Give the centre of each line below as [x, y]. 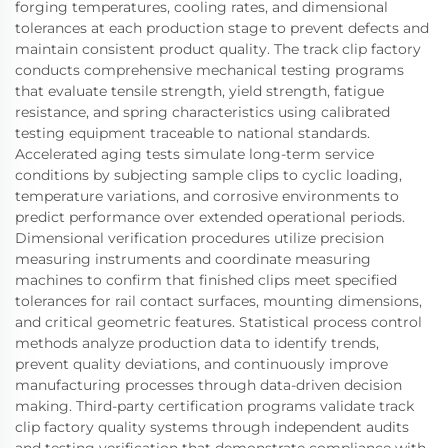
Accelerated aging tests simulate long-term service [194, 153]
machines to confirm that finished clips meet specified [206, 279]
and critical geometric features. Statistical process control [218, 321]
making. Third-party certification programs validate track [214, 405]
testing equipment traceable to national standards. [192, 132]
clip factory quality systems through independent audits [212, 426]
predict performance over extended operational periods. [210, 216]
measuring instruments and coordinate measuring [193, 258]
